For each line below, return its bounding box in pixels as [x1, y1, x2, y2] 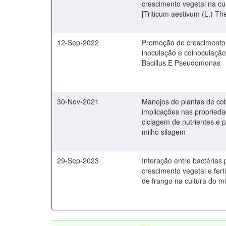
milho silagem [142, 127, 186, 137]
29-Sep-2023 [57, 155, 99, 165]
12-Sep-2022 [57, 37, 99, 47]
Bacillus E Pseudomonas [142, 58, 221, 68]
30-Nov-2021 [57, 96, 99, 106]
